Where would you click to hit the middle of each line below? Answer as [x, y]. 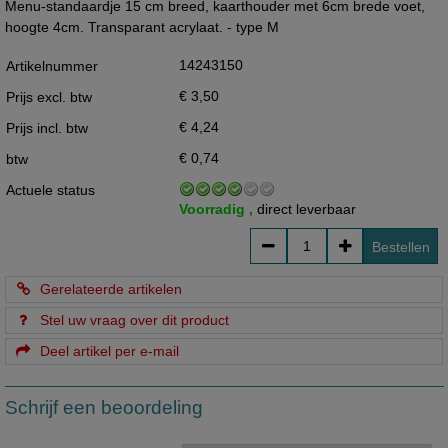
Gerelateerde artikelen [107, 288]
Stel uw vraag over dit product [131, 319]
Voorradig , [217, 208]
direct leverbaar [306, 208]
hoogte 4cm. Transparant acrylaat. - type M [141, 27]
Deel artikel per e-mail [106, 350]
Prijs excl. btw [48, 96]
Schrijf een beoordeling [103, 408]
